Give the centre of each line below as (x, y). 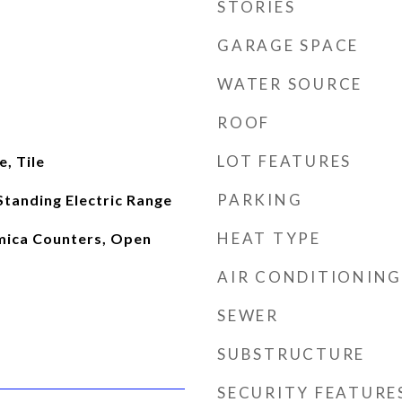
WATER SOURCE (290, 84)
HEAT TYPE (269, 238)
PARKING (260, 200)
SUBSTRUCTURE (291, 354)
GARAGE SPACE (288, 45)
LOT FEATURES (284, 161)
